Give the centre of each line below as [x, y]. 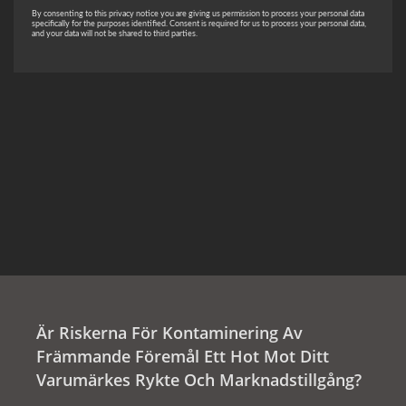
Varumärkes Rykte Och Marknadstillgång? [199, 379]
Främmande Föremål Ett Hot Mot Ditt [183, 356]
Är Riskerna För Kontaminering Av [169, 332]
